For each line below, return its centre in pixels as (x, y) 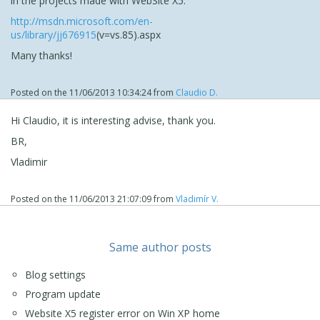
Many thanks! (41, 55)
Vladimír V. (197, 199)
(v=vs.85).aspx (129, 34)
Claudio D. (197, 92)
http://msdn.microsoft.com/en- (82, 21)
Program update (63, 294)
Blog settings (55, 274)
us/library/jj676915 (54, 34)
